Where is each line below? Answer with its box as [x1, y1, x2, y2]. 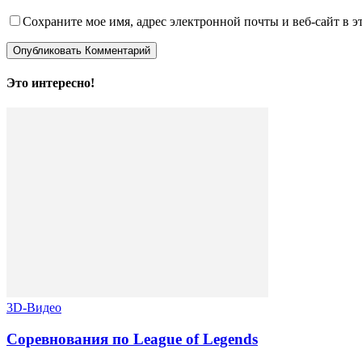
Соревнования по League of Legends [6, 330, 258, 347]
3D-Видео [6, 301, 61, 315]
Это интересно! [6, 75, 95, 90]
